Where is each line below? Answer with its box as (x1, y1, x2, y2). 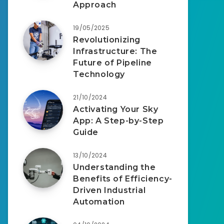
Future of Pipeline (73, 57, 152, 67)
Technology (73, 69, 125, 79)
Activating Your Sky (73, 104, 158, 114)
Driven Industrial (73, 185, 146, 195)
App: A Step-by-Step (73, 115, 164, 125)
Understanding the (73, 162, 156, 172)
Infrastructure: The (73, 46, 157, 56)
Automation (73, 196, 125, 206)
